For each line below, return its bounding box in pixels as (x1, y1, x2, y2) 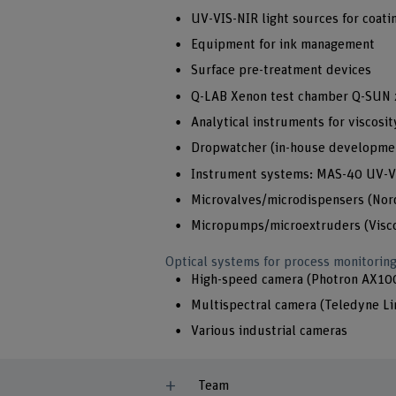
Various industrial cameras (190, 324, 347, 339)
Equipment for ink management (190, 38, 375, 52)
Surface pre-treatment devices (190, 64, 371, 78)
